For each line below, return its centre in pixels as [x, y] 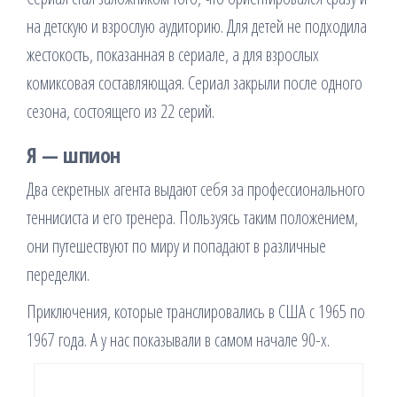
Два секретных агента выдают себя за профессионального [196, 189]
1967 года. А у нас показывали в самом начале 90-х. [178, 340]
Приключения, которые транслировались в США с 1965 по [196, 311]
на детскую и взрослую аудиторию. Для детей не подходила [197, 26]
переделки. [58, 274]
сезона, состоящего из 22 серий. [121, 111]
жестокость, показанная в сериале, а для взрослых [173, 54]
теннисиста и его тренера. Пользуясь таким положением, [192, 218]
